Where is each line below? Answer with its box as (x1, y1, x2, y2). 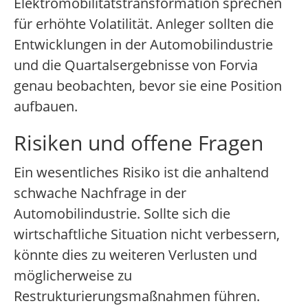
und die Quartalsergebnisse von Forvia (14, 56, 258, 75)
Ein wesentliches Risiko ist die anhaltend (14, 163, 269, 182)
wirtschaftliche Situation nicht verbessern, (14, 225, 280, 244)
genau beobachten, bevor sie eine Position (14, 76, 282, 96)
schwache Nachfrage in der (14, 184, 186, 203)
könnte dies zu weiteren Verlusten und (14, 245, 257, 265)
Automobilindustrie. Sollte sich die (14, 204, 230, 223)
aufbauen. (14, 97, 78, 116)
